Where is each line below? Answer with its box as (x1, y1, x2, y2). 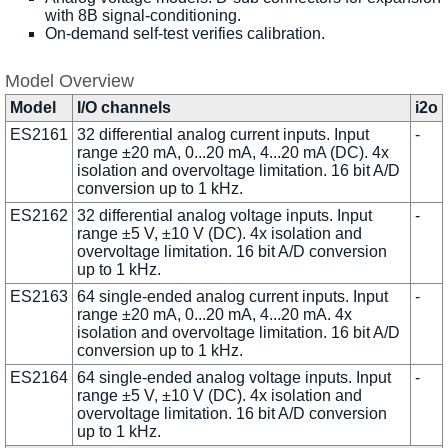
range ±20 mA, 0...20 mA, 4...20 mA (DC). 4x (77, 143, 389, 161)
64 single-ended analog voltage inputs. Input (77, 368, 391, 386)
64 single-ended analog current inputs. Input (77, 287, 388, 305)
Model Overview (5, 70, 134, 91)
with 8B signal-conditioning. (45, 7, 241, 24)
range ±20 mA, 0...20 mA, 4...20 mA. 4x (77, 305, 352, 323)
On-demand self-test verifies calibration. (45, 25, 325, 42)
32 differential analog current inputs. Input (77, 125, 369, 143)
